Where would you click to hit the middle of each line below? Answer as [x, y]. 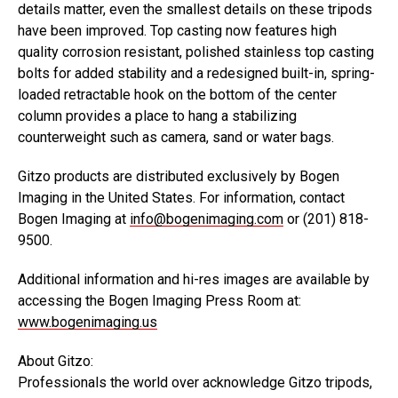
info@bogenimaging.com [207, 219]
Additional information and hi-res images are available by [194, 279]
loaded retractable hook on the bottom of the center [177, 95]
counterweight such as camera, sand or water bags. [176, 137]
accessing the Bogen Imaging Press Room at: [159, 301]
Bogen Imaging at [74, 219]
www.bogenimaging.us [88, 322]
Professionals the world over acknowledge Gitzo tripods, [195, 382]
